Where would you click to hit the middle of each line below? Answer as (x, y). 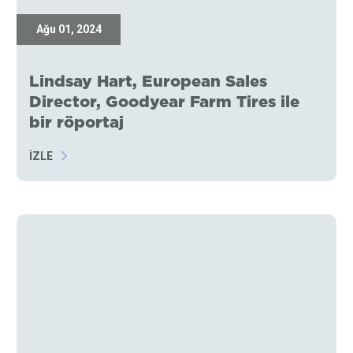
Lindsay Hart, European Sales (149, 81)
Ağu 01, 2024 (69, 30)
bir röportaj (77, 122)
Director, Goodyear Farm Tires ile (165, 102)
